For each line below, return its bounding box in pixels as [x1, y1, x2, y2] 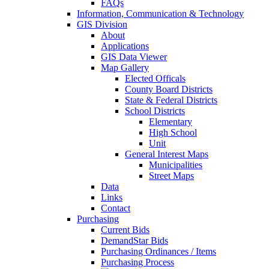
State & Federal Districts [125, 95, 217, 105]
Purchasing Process [101, 257, 174, 267]
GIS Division [77, 19, 127, 29]
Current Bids [101, 225, 150, 235]
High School [149, 127, 197, 138]
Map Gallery [101, 62, 149, 73]
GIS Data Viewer [101, 52, 167, 62]
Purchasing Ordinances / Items [101, 246, 216, 256]
